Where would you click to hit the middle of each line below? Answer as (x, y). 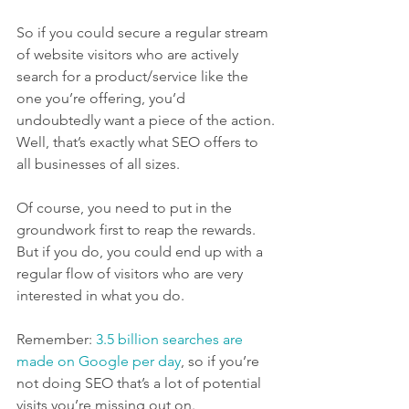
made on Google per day (99, 362)
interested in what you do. (100, 296)
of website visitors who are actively (129, 55)
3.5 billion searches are (171, 340)
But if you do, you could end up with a (142, 252)
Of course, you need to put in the (126, 208)
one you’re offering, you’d (103, 99)
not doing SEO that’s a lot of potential (141, 383)
